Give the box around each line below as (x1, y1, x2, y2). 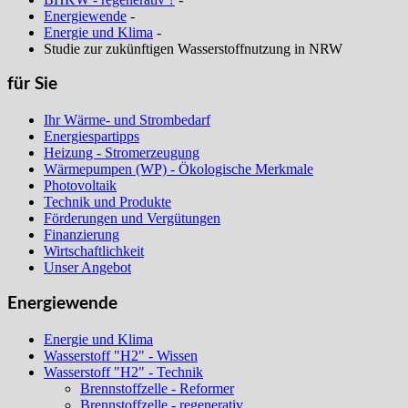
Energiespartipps (44, 128, 139, 145)
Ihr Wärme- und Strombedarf (44, 112, 210, 128)
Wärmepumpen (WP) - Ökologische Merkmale (44, 161, 313, 178)
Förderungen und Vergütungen (44, 210, 220, 227)
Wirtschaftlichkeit (44, 243, 144, 260)
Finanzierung (44, 227, 119, 243)
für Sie (7, 76, 57, 94)
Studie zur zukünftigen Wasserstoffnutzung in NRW (44, 40, 342, 56)
